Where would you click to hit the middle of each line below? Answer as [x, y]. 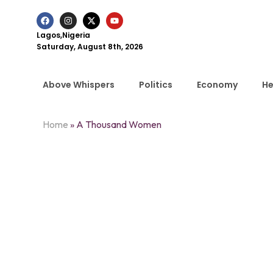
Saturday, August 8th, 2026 [90, 47]
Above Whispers [79, 85]
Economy [217, 85]
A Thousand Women [119, 124]
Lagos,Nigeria [63, 35]
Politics [156, 85]
